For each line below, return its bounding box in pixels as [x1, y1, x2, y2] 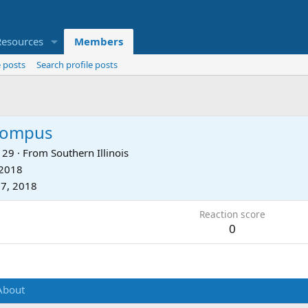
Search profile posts [36, 58, 118, 71]
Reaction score [199, 207, 265, 221]
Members [74, 34, 123, 49]
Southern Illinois [51, 145, 129, 159]
